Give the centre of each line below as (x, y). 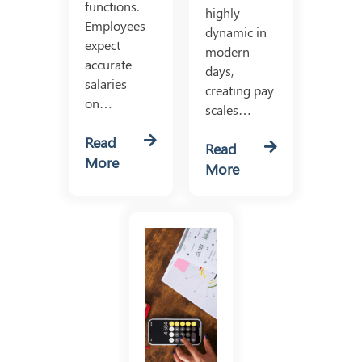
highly (223, 13)
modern (227, 52)
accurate (109, 65)
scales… (228, 110)
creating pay (240, 90)
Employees (116, 26)
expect (103, 45)
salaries (106, 84)
